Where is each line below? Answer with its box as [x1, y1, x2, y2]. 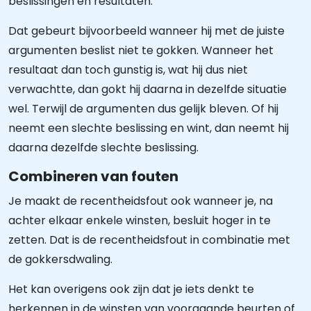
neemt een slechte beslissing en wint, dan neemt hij [8, 120, 289, 136]
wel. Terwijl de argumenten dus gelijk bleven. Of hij [8, 101, 278, 117]
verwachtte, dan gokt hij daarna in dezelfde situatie [8, 81, 287, 97]
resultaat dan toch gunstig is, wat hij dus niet [8, 62, 248, 78]
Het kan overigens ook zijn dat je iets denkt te [8, 281, 254, 297]
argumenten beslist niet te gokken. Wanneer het [8, 42, 274, 58]
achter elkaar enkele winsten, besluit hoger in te [8, 212, 271, 228]
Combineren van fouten [8, 167, 178, 186]
